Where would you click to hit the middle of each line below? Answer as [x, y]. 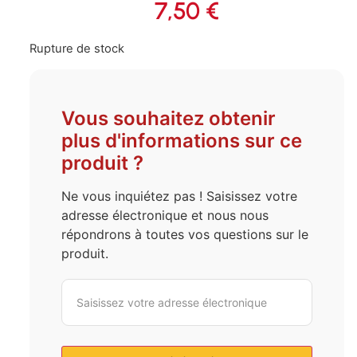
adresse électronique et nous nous [165, 215]
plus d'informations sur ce [181, 140]
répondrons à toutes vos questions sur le [184, 234]
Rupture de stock [76, 49]
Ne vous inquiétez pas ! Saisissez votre [179, 196]
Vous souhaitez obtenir [168, 118]
